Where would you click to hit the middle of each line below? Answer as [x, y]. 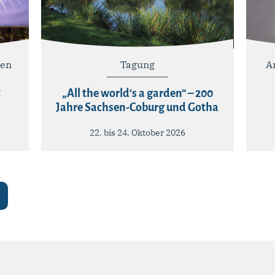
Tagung [137, 64]
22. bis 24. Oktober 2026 [137, 132]
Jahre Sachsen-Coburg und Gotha [137, 107]
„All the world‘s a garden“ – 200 [137, 93]
